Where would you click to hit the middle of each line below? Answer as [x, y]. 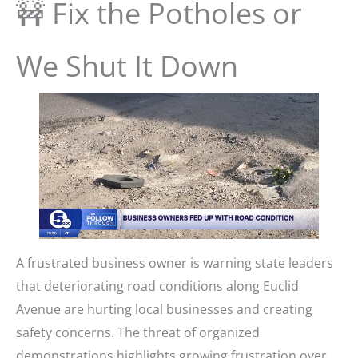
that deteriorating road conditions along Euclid [157, 286]
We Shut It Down [127, 66]
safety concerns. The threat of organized [138, 332]
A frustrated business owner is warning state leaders [175, 263]
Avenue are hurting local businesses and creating [164, 309]
